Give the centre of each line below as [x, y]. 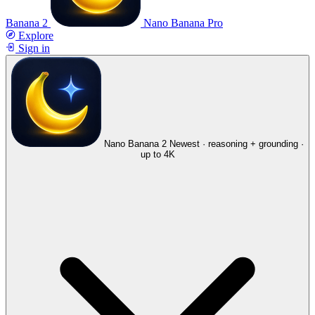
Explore [36, 36]
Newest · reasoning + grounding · [237, 144]
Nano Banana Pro [183, 23]
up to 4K [157, 154]
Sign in [34, 48]
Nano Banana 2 [135, 144]
